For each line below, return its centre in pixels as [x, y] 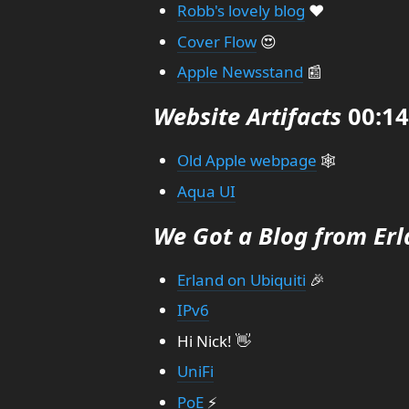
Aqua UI [206, 191]
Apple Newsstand [240, 72]
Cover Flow [216, 41]
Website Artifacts [247, 116]
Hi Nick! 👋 [214, 341]
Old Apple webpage [246, 160]
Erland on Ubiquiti [241, 279]
